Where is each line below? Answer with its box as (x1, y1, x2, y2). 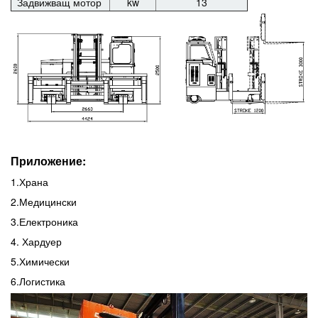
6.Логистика (11, 274, 65, 289)
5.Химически (11, 254, 70, 269)
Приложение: (11, 153, 86, 170)
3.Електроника (11, 214, 78, 229)
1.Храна (11, 175, 48, 190)
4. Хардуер (11, 234, 62, 249)
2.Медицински (11, 194, 77, 209)
